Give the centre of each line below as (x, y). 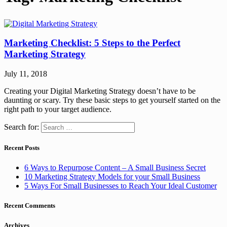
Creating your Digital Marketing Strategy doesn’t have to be (100, 91)
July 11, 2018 (26, 73)
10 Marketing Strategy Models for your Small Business (112, 177)
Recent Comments (30, 206)
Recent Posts (22, 148)
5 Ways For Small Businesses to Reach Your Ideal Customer (121, 186)
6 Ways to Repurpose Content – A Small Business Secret (115, 168)
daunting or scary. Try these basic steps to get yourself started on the (112, 100)
